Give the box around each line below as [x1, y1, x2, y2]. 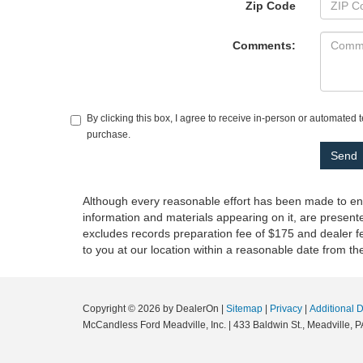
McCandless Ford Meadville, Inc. [83, 319, 226, 331]
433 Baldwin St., [231, 319, 305, 331]
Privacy [270, 303, 302, 315]
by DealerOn [163, 303, 219, 315]
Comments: [232, 39, 296, 53]
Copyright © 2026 [83, 303, 163, 315]
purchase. [87, 129, 130, 141]
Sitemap [226, 303, 263, 315]
